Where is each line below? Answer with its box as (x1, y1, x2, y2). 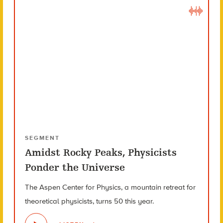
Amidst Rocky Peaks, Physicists (24, 147, 177, 159)
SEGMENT (24, 134, 60, 142)
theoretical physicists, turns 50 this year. (24, 197, 154, 206)
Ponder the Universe (24, 162, 125, 174)
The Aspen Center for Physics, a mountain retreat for (24, 183, 196, 192)
